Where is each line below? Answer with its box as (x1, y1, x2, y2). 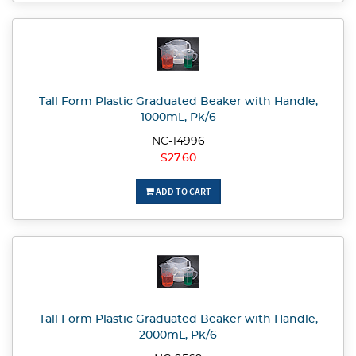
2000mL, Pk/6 (139, 330, 217, 342)
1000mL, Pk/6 (140, 112, 216, 124)
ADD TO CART (153, 185, 211, 198)
